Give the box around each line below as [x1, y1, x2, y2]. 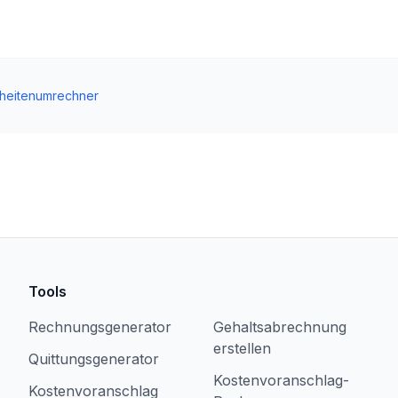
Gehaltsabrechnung [213, 318, 346, 336]
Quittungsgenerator [28, 350, 159, 368]
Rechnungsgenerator [28, 318, 171, 336]
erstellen [213, 339, 271, 357]
